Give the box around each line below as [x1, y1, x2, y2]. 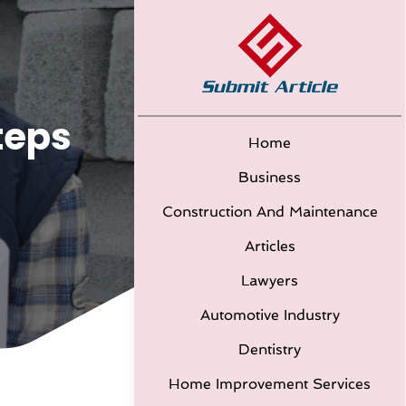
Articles [244, 237, 295, 255]
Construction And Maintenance [161, 203, 378, 220]
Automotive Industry [199, 306, 340, 324]
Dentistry [238, 341, 301, 358]
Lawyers [241, 272, 298, 289]
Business [238, 169, 301, 186]
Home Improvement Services [169, 375, 371, 392]
